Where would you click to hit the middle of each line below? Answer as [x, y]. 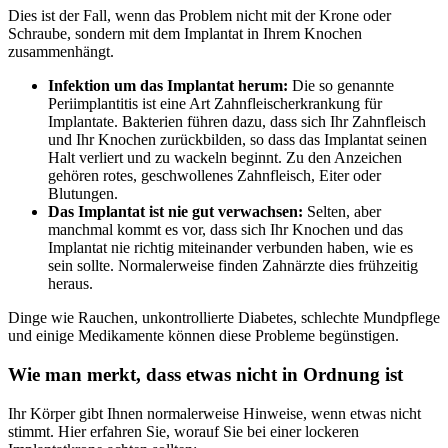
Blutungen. [83, 194]
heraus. [70, 284]
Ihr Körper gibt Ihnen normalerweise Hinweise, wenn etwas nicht [214, 413]
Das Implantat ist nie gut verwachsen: [175, 212]
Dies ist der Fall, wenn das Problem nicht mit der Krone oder [199, 16]
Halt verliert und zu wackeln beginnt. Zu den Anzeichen [225, 158]
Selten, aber [342, 212]
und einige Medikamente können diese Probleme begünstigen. [203, 336]
